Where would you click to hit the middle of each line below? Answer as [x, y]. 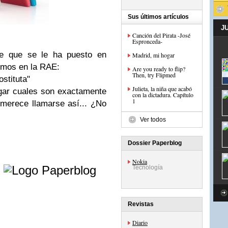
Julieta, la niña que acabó [162, 89]
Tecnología [148, 167]
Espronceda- [147, 41]
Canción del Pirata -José [161, 35]
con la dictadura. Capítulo [163, 95]
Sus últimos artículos [158, 17]
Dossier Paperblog [155, 143]
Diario [140, 222]
